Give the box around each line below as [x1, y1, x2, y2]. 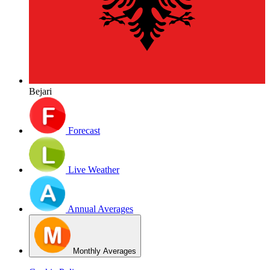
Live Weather [68, 165, 119, 175]
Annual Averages [67, 204, 133, 215]
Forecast [68, 125, 100, 136]
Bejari [29, 86, 52, 97]
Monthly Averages [73, 246, 136, 256]
